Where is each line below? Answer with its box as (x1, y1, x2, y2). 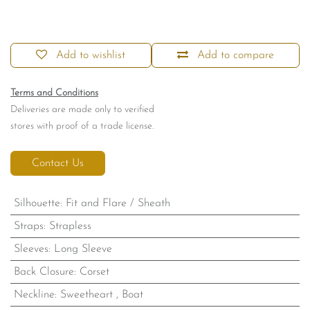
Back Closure (13, 266, 74, 278)
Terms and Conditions (10, 88, 98, 99)
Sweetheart (60, 289, 113, 301)
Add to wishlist (56, 50, 126, 62)
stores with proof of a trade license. (10, 121, 154, 132)
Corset (79, 266, 109, 278)
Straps (13, 221, 44, 232)
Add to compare (197, 50, 274, 62)
